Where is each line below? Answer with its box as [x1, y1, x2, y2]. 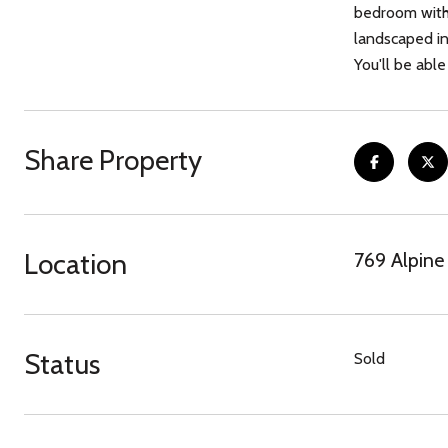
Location [24, 247, 127, 281]
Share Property [24, 143, 202, 177]
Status [24, 347, 100, 381]
